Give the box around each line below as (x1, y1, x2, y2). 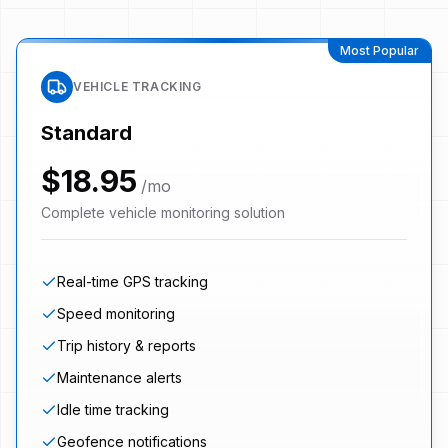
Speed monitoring (57, 304, 175, 322)
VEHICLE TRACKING (73, 78, 202, 94)
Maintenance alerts (57, 368, 182, 386)
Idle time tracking (57, 400, 169, 418)
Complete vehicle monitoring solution (41, 203, 285, 221)
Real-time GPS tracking (57, 272, 208, 290)
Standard (41, 120, 132, 145)
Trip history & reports (57, 336, 196, 354)
